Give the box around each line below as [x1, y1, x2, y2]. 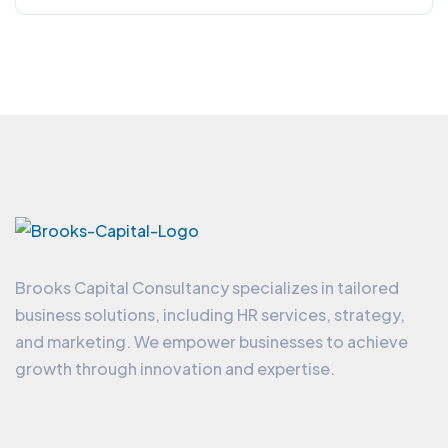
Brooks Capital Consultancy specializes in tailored [15, 277, 399, 299]
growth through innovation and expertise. [15, 358, 335, 380]
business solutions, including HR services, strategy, [15, 304, 405, 326]
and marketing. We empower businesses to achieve [15, 331, 408, 353]
